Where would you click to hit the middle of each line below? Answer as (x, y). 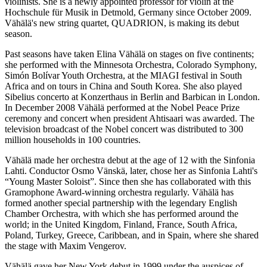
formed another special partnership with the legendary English (121, 203)
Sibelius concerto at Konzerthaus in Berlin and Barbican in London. (132, 97)
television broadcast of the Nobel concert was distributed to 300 (124, 129)
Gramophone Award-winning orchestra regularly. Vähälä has (119, 192)
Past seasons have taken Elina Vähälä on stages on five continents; (129, 54)
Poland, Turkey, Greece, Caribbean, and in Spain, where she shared (132, 235)
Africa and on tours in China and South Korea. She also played (123, 86)
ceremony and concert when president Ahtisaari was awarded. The (130, 118)
